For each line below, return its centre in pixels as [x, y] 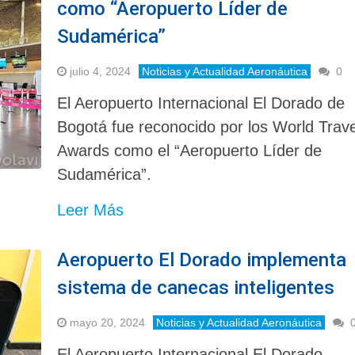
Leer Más [91, 210]
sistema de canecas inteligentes [196, 287]
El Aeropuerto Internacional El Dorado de [201, 103]
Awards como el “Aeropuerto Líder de [190, 150]
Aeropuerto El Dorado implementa [202, 260]
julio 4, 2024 [101, 71]
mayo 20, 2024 [108, 322]
